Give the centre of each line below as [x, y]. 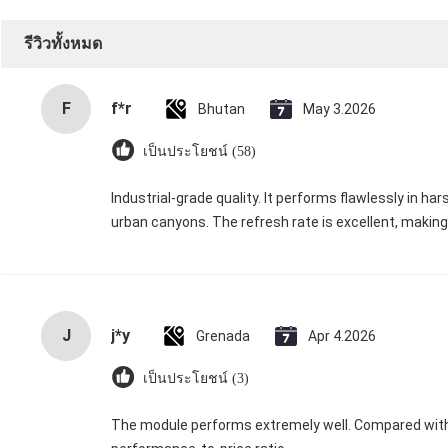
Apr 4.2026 [342, 336]
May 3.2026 [339, 109]
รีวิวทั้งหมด [63, 44]
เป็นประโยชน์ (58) [199, 152]
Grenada [223, 336]
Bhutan [221, 109]
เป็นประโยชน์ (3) [196, 379]
